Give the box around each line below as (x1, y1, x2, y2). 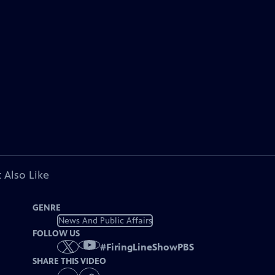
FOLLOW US (33, 228, 80, 239)
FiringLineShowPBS (106, 241, 195, 254)
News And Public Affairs (58, 215, 152, 226)
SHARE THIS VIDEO (33, 256, 107, 267)
